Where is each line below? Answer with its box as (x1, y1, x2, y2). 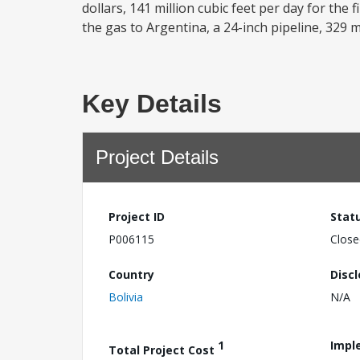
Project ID (108, 209, 165, 224)
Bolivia (108, 288, 143, 305)
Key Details (82, 89, 222, 118)
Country (108, 266, 154, 282)
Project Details (96, 146, 219, 168)
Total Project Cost (108, 342, 218, 358)
